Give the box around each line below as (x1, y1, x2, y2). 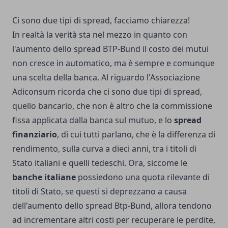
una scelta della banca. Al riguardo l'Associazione (12, 72, 200, 83)
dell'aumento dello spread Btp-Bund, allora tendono (12, 200, 212, 212)
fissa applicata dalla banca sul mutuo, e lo (12, 115, 174, 126)
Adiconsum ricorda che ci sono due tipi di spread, (12, 86, 202, 98)
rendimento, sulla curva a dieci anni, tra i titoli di (12, 143, 196, 155)
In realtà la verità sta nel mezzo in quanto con (12, 29, 187, 41)
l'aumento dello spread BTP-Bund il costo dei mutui (12, 43, 209, 55)
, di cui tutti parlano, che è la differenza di (57, 129, 215, 140)
